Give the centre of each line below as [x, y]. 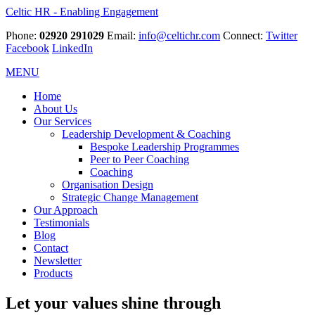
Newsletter [58, 261]
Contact [51, 248]
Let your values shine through [113, 303]
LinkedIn [72, 48]
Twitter [282, 36]
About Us [56, 109]
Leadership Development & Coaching [146, 134]
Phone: [22, 36]
